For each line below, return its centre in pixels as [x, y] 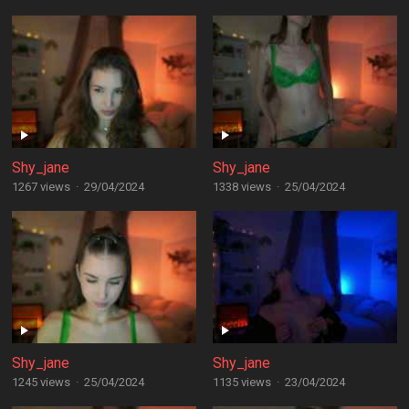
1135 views [241, 382]
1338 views [241, 187]
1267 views [41, 187]
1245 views [41, 382]
